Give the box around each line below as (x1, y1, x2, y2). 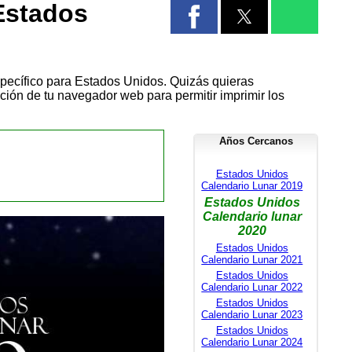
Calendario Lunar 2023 (201, 308, 303, 321)
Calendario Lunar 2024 (201, 335, 303, 348)
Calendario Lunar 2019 (201, 179, 303, 192)
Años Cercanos (218, 134, 293, 147)
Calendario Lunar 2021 (201, 253, 303, 266)
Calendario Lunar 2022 (201, 280, 303, 293)
